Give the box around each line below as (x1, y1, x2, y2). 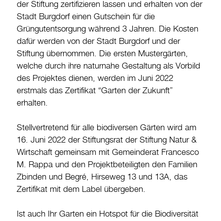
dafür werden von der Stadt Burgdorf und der (17, 37, 180, 46)
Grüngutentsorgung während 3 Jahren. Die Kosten (17, 25, 198, 34)
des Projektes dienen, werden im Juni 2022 (17, 74, 173, 83)
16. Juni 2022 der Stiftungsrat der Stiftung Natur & (17, 136, 196, 145)
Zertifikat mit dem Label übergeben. (17, 185, 146, 194)
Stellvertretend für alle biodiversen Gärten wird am (17, 123, 196, 133)
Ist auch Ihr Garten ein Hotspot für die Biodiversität (17, 210, 198, 219)
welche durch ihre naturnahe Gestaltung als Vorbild (17, 62, 200, 71)
